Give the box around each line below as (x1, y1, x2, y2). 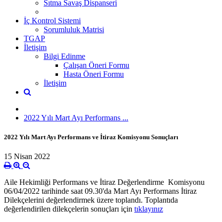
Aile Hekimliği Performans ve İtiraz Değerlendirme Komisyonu (4, 178, 207, 187)
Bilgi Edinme (44, 52, 85, 60)
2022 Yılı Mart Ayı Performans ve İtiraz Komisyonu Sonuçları (4, 133, 178, 141)
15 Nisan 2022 (4, 152, 50, 161)
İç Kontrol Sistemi (24, 16, 81, 25)
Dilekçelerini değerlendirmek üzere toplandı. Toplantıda (4, 196, 178, 205)
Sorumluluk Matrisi (44, 25, 104, 34)
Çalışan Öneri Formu (63, 60, 129, 69)
